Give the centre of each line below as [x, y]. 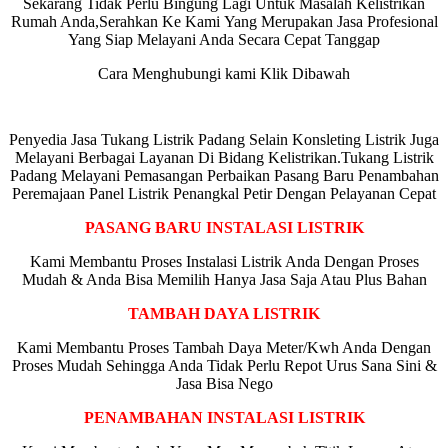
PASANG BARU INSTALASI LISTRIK [224, 227]
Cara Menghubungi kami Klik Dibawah [224, 73]
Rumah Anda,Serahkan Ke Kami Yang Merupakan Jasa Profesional [224, 21]
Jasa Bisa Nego [224, 383]
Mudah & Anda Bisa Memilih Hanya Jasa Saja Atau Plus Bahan [224, 279]
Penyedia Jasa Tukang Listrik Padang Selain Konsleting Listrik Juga [224, 139]
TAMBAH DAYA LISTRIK [224, 313]
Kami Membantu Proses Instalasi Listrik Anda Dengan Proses [224, 261]
